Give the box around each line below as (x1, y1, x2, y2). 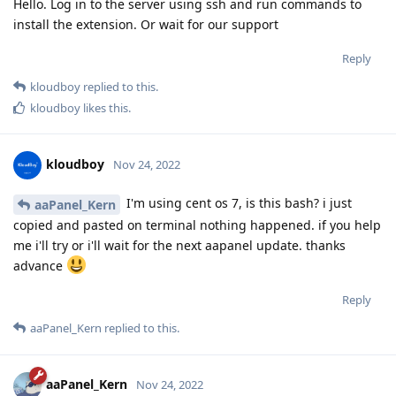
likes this (80, 99, 128, 116)
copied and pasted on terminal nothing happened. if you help (13, 216, 381, 233)
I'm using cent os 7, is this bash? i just (123, 194, 352, 211)
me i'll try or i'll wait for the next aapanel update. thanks (13, 236, 346, 254)
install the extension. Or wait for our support (13, 15, 278, 33)
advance (13, 256, 66, 274)
